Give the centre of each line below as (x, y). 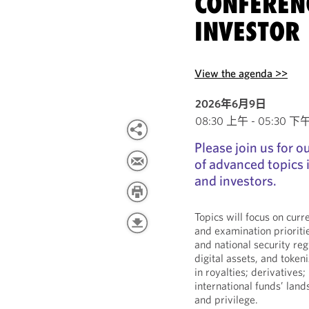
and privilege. (227, 299)
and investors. (236, 180)
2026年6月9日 (231, 103)
